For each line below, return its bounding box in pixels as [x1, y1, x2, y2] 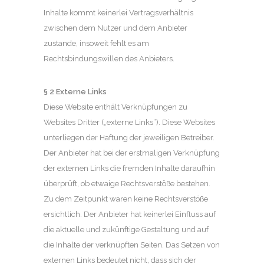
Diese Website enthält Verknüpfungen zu [44, 102, 187, 111]
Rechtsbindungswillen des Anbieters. [44, 54, 174, 63]
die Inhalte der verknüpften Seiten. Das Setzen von [44, 240, 220, 249]
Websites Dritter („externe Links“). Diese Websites [44, 117, 215, 127]
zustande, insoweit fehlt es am [44, 38, 149, 48]
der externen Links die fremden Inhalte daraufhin [44, 163, 215, 173]
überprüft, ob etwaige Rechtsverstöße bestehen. [44, 179, 210, 188]
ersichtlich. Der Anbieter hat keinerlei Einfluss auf [44, 209, 216, 219]
